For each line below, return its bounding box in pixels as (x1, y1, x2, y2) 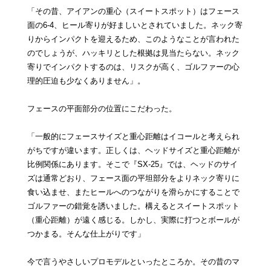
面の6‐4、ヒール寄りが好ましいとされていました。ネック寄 (27, 21, 243, 30)
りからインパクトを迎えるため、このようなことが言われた (27, 34, 240, 44)
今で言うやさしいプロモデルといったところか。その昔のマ (27, 257, 240, 267)
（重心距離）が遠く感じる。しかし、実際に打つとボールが (27, 215, 240, 225)
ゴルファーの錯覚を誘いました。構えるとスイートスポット (27, 201, 240, 211)
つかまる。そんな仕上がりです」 (27, 229, 145, 239)
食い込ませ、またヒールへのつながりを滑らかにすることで (27, 188, 240, 197)
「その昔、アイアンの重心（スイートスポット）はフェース (27, 7, 240, 16)
